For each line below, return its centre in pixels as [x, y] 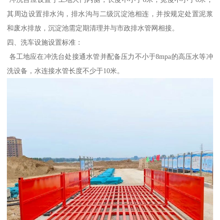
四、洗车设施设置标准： [45, 42]
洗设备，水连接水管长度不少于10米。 [66, 70]
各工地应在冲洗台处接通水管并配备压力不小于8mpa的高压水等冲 [110, 56]
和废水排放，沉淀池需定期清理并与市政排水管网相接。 [93, 28]
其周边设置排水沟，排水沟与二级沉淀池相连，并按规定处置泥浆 [110, 14]
